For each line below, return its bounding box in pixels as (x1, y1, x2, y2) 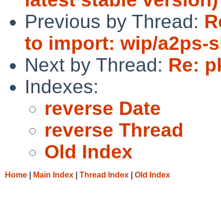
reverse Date (44, 97, 161, 119)
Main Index (33, 170, 74, 179)
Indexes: (25, 75, 99, 97)
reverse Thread (44, 119, 184, 141)
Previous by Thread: (25, 10, 204, 32)
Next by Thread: (25, 54, 168, 75)
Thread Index (79, 170, 129, 179)
